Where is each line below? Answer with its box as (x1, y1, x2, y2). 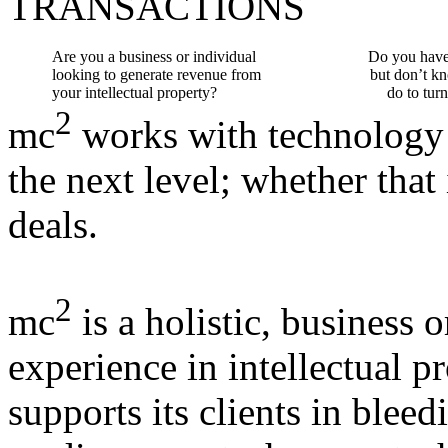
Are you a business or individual (51, 48, 256, 65)
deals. (8, 203, 98, 247)
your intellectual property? (51, 84, 217, 101)
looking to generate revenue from (51, 66, 261, 83)
